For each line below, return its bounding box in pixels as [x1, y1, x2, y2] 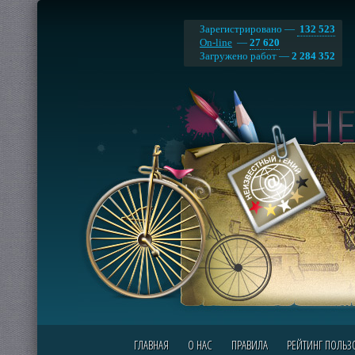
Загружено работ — [200, 50, 292, 62]
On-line [200, 36, 232, 48]
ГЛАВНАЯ [133, 337, 169, 353]
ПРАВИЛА [231, 337, 268, 353]
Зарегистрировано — [200, 23, 297, 35]
